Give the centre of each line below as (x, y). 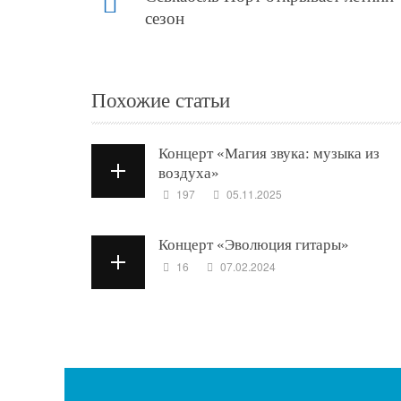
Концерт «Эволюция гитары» (254, 245)
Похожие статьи (161, 101)
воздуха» (189, 174)
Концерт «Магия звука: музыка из (269, 154)
